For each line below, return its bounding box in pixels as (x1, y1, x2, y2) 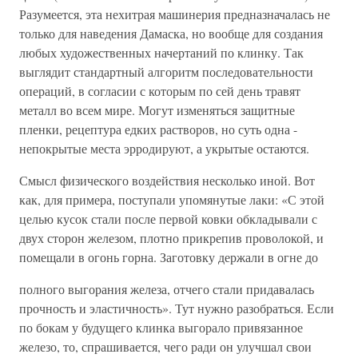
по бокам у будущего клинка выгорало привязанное (19, 318, 303, 336)
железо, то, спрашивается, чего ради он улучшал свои (19, 337, 312, 355)
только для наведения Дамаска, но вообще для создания (19, 24, 323, 42)
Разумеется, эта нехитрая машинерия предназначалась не (19, 5, 330, 22)
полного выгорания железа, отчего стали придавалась (19, 280, 314, 297)
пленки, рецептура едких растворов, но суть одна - (19, 120, 297, 137)
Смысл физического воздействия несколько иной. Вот (19, 171, 315, 189)
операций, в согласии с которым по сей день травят (19, 82, 300, 99)
